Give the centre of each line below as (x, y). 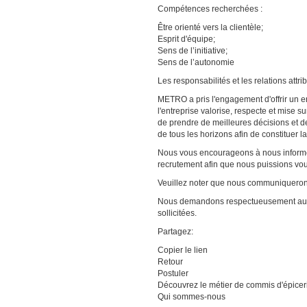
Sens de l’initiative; (193, 51)
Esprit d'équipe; (186, 39)
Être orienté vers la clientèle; (210, 28)
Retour (170, 262)
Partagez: (175, 232)
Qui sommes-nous (192, 297)
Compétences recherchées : (210, 9)
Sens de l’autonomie (196, 63)
